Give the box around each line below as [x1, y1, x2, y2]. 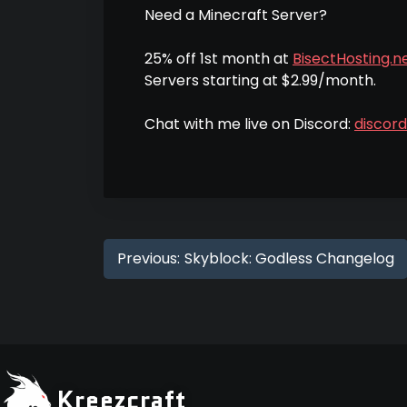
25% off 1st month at [144, 48, 293, 70]
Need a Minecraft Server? [144, 5, 327, 26]
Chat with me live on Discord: [144, 114, 354, 135]
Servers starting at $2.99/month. [144, 70, 376, 92]
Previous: [117, 248, 180, 270]
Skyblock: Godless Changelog [184, 248, 394, 270]
